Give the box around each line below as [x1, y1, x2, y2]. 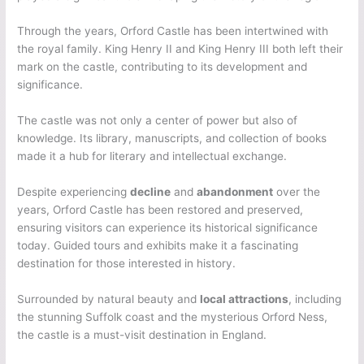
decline [130, 185, 171, 199]
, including [288, 292, 342, 306]
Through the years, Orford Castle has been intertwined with [17, 24, 329, 38]
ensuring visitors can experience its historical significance [17, 221, 318, 235]
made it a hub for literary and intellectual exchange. [17, 149, 288, 163]
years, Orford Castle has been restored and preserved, [17, 203, 304, 217]
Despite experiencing [17, 185, 131, 199]
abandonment [197, 185, 274, 199]
